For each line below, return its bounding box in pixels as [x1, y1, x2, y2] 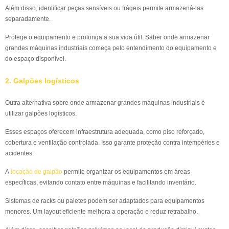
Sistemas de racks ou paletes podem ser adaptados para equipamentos [5, 197, 204, 204]
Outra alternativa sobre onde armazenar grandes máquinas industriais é [5, 99, 205, 106]
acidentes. [5, 150, 34, 157]
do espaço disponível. [5, 55, 66, 62]
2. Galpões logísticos [5, 77, 79, 85]
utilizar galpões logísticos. [5, 110, 77, 117]
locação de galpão [11, 168, 62, 175]
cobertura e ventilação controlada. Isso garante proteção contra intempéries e [5, 139, 220, 146]
